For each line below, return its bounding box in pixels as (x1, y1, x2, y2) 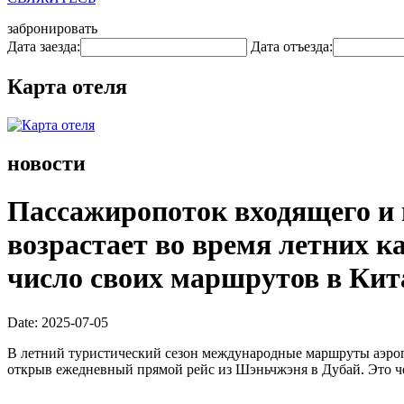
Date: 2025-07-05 (7, 314, 108, 330)
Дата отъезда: (251, 39, 333, 54)
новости (7, 151, 86, 175)
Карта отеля (7, 74, 127, 98)
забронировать (7, 21, 97, 36)
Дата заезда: (7, 39, 80, 54)
